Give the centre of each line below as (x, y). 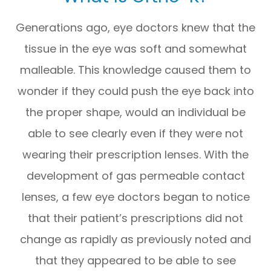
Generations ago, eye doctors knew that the (135, 27)
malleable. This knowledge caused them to (135, 70)
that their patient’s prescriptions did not (135, 218)
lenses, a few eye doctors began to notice (135, 197)
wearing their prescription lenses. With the (135, 154)
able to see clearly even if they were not (135, 133)
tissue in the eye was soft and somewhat (135, 48)
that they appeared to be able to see (135, 260)
